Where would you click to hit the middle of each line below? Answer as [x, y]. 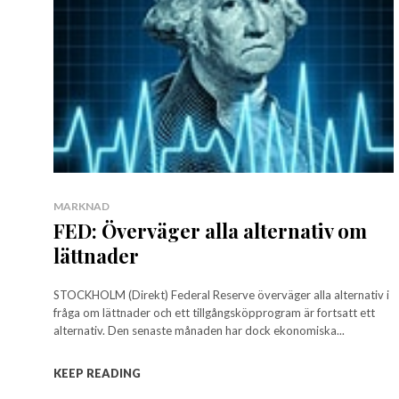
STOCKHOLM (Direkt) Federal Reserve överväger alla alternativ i [221, 295]
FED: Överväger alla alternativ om [210, 231]
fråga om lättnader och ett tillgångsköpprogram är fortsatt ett [214, 313]
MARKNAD [81, 207]
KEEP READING [97, 374]
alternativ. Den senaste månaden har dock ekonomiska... [199, 331]
